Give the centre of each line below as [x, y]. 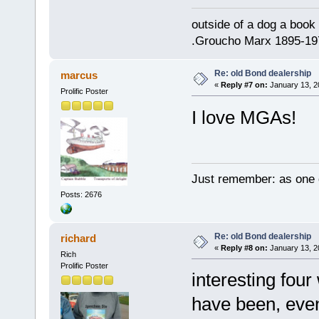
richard [79, 238]
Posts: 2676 [81, 195]
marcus [79, 75]
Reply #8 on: [244, 247]
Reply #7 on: [244, 84]
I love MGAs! [244, 117]
